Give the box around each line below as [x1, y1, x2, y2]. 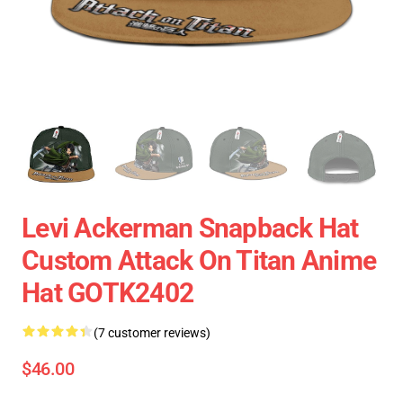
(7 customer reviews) [94, 326, 210, 340]
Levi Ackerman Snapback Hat [22, 212, 359, 244]
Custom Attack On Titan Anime [22, 245, 376, 276]
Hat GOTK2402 [22, 277, 193, 309]
